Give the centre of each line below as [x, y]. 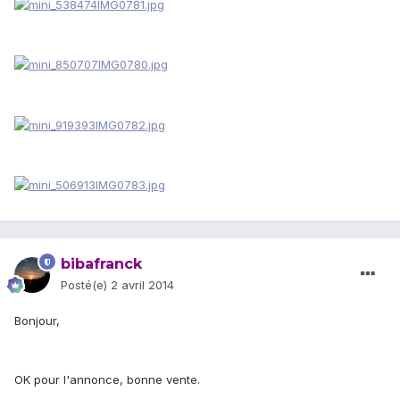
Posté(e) [86, 285]
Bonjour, [37, 321]
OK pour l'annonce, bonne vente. [107, 380]
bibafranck [101, 264]
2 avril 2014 [142, 285]
